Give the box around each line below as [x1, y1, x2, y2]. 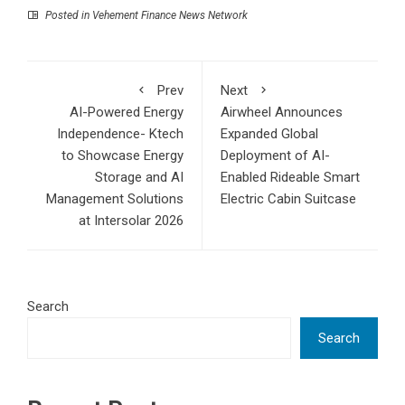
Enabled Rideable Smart [221, 169, 360, 186]
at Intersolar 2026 [79, 212, 184, 230]
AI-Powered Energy [70, 104, 184, 121]
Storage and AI [95, 169, 184, 186]
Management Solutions [46, 191, 184, 208]
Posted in [42, 9, 92, 23]
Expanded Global [221, 126, 318, 143]
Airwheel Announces [221, 104, 343, 121]
